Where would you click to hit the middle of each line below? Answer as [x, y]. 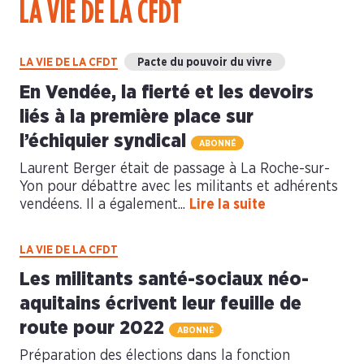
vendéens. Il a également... [104, 204]
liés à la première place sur [136, 117]
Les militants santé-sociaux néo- [164, 279]
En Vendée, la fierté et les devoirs [167, 92]
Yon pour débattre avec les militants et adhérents [179, 186]
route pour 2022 [94, 328]
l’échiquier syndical [105, 141]
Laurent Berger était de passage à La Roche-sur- [175, 169]
